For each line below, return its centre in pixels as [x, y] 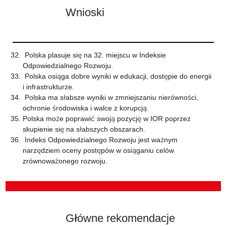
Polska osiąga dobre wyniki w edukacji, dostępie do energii [117, 76]
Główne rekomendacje [120, 218]
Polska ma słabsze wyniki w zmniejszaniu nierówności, [110, 97]
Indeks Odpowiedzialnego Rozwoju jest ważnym [100, 140]
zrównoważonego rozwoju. [65, 161]
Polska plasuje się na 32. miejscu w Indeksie [94, 55]
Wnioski [85, 12]
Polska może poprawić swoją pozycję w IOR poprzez [106, 119]
